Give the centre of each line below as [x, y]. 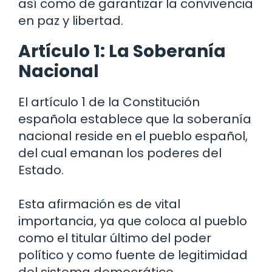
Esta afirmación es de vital [99, 204]
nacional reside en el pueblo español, [133, 136]
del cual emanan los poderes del [120, 153]
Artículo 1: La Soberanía [122, 52]
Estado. [41, 170]
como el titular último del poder [115, 238]
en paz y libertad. [71, 21]
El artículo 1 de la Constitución [109, 102]
